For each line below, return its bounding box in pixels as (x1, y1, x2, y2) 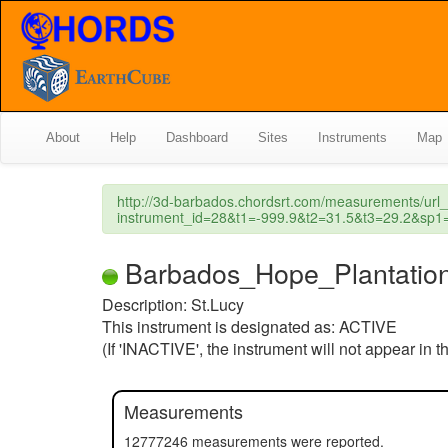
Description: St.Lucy (102, 293, 244, 316)
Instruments (318, 130, 387, 145)
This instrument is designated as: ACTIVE (102, 315, 397, 338)
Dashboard (166, 130, 228, 145)
